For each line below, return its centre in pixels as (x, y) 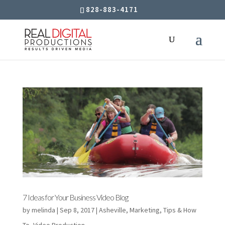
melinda (43, 210)
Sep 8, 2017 (77, 210)
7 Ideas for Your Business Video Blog (75, 197)
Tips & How (180, 210)
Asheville (112, 210)
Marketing (144, 210)
